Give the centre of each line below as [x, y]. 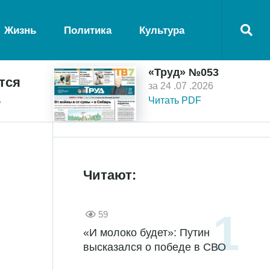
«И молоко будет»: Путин [146, 233]
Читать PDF [175, 100]
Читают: [110, 175]
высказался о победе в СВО [155, 247]
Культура [162, 30]
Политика [87, 30]
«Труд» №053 [184, 72]
